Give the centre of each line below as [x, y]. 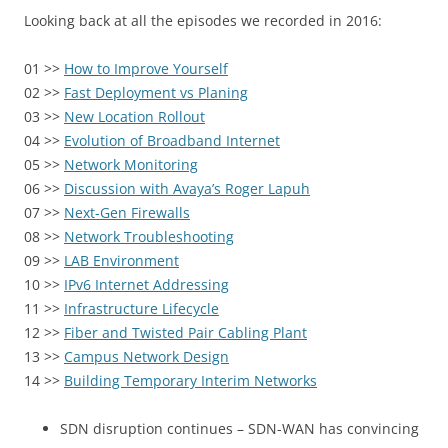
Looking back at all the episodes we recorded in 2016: [203, 20]
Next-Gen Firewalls [127, 212]
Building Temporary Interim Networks [190, 380]
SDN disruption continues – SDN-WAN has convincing [239, 428]
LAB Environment [121, 260]
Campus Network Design [146, 356]
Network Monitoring [131, 164]
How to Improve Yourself [146, 68]
